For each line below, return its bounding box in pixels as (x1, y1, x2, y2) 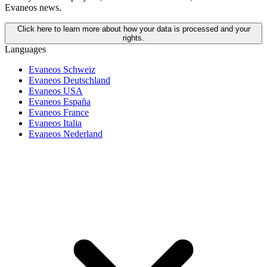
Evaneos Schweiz (29, 64, 95, 74)
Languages (5, 44, 46, 54)
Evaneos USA (29, 85, 83, 96)
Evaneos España (29, 96, 91, 107)
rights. (123, 33, 144, 42)
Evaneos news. (5, 2, 61, 13)
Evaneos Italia (29, 117, 82, 128)
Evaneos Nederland (29, 128, 103, 139)
